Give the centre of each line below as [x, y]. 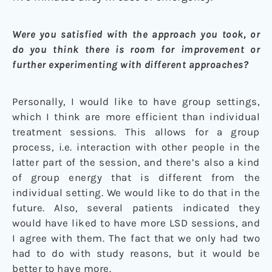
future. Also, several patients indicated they [136, 208]
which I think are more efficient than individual [136, 117]
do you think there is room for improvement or [136, 49]
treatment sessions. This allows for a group [136, 132]
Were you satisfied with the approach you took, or [136, 34]
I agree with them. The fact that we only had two [136, 238]
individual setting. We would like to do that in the [136, 193]
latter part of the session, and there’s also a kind [136, 162]
